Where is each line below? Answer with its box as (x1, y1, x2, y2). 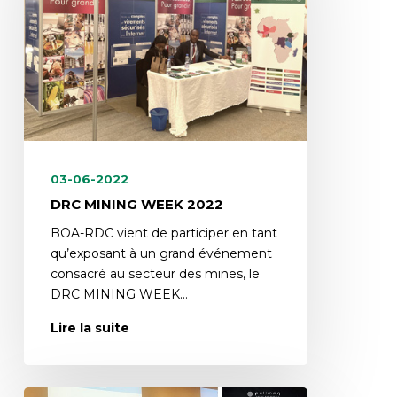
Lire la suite (50, 320, 129, 337)
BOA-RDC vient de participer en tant (50, 225, 277, 242)
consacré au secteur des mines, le (50, 266, 260, 283)
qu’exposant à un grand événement (50, 245, 272, 262)
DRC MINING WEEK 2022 (50, 196, 223, 214)
